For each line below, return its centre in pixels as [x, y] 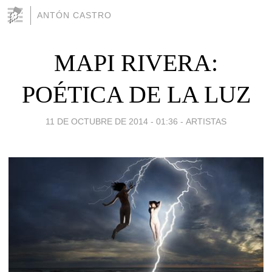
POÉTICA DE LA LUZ [136, 94]
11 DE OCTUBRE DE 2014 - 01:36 [112, 121]
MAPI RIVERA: [136, 63]
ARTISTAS [206, 121]
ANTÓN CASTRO [74, 15]
